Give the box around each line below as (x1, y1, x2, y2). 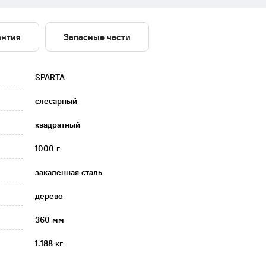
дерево (35, 191, 63, 201)
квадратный (35, 119, 80, 130)
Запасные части (64, 31, 131, 43)
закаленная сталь (35, 167, 102, 178)
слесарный (35, 96, 77, 106)
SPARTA (35, 72, 65, 83)
